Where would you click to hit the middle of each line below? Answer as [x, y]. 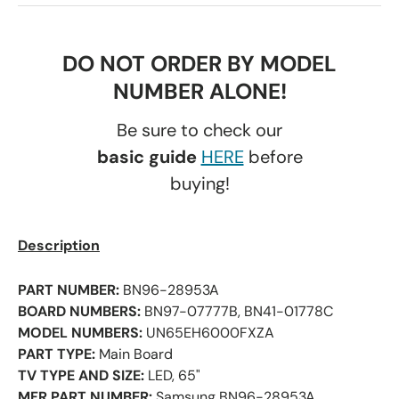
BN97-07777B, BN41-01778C [237, 312]
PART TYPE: [57, 354]
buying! [199, 184]
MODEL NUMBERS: [80, 333]
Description [59, 246]
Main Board [134, 354]
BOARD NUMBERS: [79, 312]
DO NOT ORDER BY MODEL [199, 65]
